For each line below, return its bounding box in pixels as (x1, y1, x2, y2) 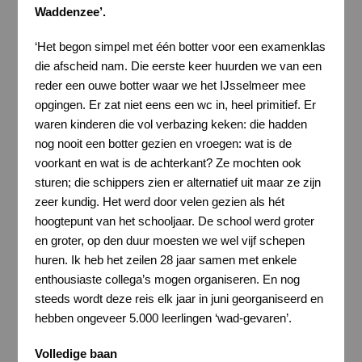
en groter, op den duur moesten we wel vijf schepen (34, 234, 305, 248)
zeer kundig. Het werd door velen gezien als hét (34, 195, 284, 209)
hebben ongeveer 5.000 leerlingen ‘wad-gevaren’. (34, 311, 292, 326)
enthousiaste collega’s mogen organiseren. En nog (34, 272, 300, 287)
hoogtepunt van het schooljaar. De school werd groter (34, 214, 314, 229)
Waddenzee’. (34, 4, 106, 19)
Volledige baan (34, 346, 117, 360)
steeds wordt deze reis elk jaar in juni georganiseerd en (34, 292, 323, 306)
